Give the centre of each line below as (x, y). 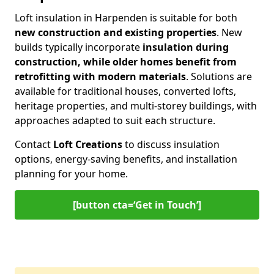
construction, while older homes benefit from (126, 62)
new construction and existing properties (116, 32)
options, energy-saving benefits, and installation (126, 159)
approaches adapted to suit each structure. (115, 120)
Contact (34, 144)
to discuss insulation (171, 144)
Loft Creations (88, 144)
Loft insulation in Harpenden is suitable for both (126, 18)
